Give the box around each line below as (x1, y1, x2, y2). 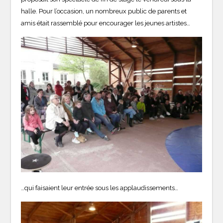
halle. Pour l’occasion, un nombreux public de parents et (21, 7, 187, 15)
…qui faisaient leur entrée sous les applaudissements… (21, 184, 179, 192)
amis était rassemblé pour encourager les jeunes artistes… (21, 19, 191, 27)
